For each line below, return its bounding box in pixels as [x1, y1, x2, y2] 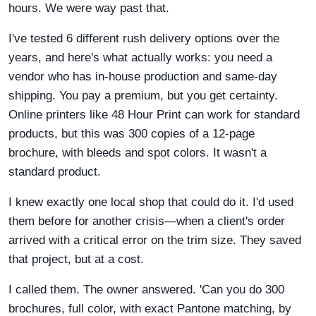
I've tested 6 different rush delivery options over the [8, 32, 279, 46]
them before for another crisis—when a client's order [8, 214, 285, 229]
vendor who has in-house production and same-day [8, 70, 277, 84]
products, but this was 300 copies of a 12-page [8, 127, 255, 141]
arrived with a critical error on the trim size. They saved [8, 233, 301, 248]
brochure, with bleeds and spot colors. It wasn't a [8, 146, 267, 160]
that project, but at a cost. [8, 253, 144, 267]
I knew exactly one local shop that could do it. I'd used [8, 195, 293, 209]
